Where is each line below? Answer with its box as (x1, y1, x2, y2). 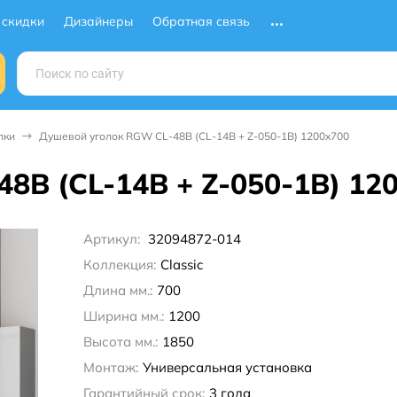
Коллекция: (82, 256, 156, 274)
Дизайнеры (64, 12, 133, 29)
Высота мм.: (82, 333, 158, 351)
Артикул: (82, 230, 144, 248)
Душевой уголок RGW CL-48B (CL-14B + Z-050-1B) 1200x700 (39, 129, 349, 143)
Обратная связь (152, 12, 250, 29)
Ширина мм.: (82, 307, 164, 325)
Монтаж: (82, 359, 138, 377)
